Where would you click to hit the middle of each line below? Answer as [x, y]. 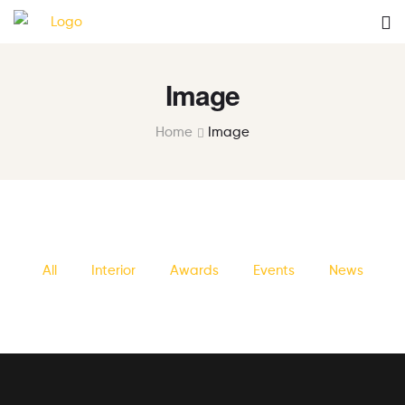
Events [273, 271]
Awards [194, 271]
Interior [113, 271]
